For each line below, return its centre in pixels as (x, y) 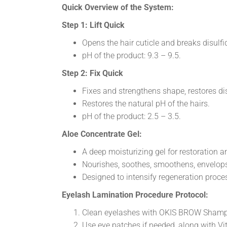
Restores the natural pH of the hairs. (146, 103)
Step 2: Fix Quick (92, 73)
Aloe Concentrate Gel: (102, 134)
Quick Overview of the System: (118, 7)
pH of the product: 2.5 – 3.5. (131, 116)
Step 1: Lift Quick (93, 25)
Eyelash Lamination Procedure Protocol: (135, 195)
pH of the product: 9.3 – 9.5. (131, 55)
